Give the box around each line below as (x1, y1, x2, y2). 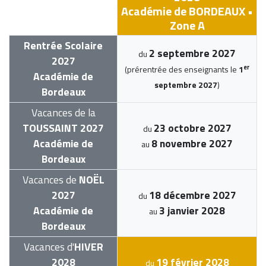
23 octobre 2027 (153, 120, 232, 137)
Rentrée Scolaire (24, 37, 103, 54)
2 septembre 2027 (149, 45, 236, 62)
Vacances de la (31, 104, 96, 121)
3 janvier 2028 (159, 202, 225, 219)
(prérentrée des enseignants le (125, 63, 239, 76)
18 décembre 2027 (148, 187, 236, 204)
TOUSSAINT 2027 (23, 120, 104, 137)
